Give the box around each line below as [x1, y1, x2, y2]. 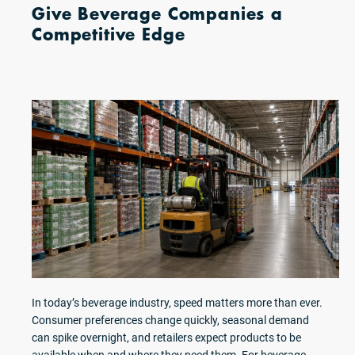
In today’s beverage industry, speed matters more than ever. [32, 296, 323, 309]
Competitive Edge [32, 24, 185, 44]
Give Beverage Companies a [32, 3, 283, 24]
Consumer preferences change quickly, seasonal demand [32, 314, 309, 326]
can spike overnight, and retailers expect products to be [32, 331, 301, 344]
